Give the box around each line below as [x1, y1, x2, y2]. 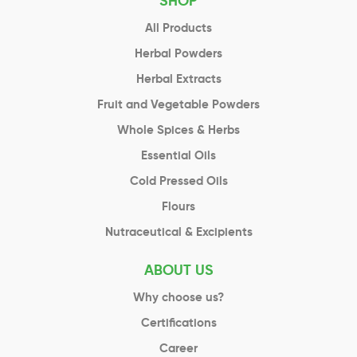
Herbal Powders [135, 48, 222, 61]
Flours [162, 201, 195, 214]
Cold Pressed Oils [129, 175, 228, 188]
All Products [145, 22, 212, 35]
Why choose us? [133, 292, 224, 304]
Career [159, 343, 198, 355]
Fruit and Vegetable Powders [97, 99, 260, 112]
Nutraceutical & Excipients [104, 226, 253, 239]
